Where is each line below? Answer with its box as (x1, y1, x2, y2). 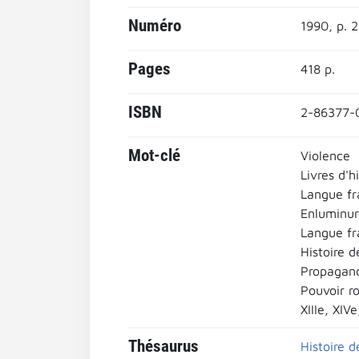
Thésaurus (128, 337, 199, 356)
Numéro (128, 16, 181, 35)
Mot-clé (128, 146, 180, 165)
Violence (300, 148, 350, 163)
